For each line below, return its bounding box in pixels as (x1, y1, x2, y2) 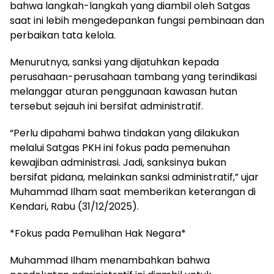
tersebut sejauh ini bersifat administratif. (10, 99, 203, 114)
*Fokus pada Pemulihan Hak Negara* (10, 226, 186, 241)
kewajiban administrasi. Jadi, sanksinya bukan (10, 155, 226, 170)
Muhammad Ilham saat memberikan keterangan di (10, 185, 256, 199)
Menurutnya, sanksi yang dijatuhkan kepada (10, 55, 219, 70)
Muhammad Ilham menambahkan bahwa (10, 253, 210, 268)
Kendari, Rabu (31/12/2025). (10, 199, 139, 214)
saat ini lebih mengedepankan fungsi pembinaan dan (10, 13, 264, 28)
